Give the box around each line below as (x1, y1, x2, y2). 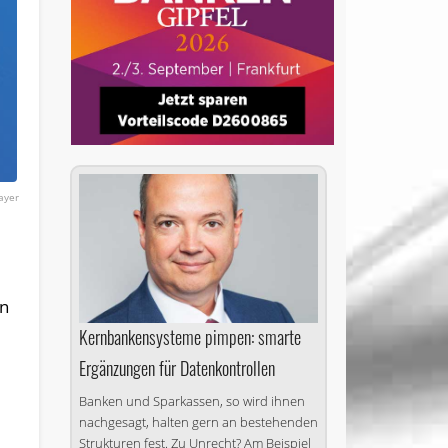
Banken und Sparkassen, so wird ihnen (78, 391, 305, 410)
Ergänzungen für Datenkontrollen (78, 354, 275, 381)
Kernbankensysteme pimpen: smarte (78, 323, 301, 350)
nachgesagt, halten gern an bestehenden (78, 412, 318, 431)
